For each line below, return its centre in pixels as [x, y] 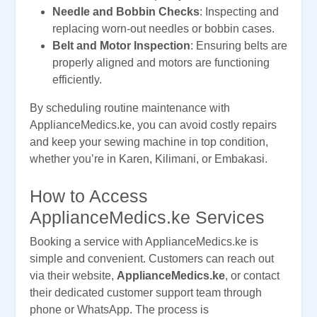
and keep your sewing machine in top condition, [149, 142]
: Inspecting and [239, 12]
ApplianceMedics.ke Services [147, 218]
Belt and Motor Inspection [121, 46]
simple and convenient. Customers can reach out [152, 259]
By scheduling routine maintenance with [130, 108]
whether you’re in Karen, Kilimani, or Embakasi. [149, 159]
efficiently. [77, 80]
